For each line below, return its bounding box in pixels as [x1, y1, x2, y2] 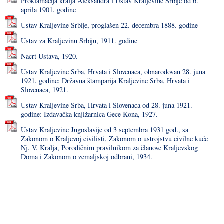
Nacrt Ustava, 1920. [20, 51, 78, 61]
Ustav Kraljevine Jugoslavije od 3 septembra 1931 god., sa [20, 125, 188, 134]
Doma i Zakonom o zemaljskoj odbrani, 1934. [20, 152, 152, 161]
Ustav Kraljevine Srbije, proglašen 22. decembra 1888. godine [20, 20, 198, 30]
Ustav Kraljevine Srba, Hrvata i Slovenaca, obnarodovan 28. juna [20, 67, 205, 76]
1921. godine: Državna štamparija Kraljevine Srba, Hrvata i [20, 76, 190, 85]
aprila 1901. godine [20, 5, 76, 14]
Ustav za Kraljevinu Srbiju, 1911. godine [20, 36, 137, 45]
